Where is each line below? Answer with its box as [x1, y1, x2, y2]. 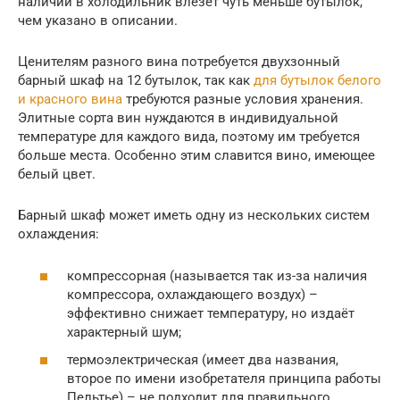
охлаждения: [18, 226, 99, 243]
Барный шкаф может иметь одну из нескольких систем [18, 207, 370, 224]
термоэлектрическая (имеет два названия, [67, 352, 338, 369]
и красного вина [18, 91, 122, 108]
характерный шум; [67, 323, 181, 340]
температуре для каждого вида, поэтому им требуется [18, 129, 360, 146]
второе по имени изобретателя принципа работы [67, 371, 381, 387]
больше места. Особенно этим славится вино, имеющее [18, 147, 375, 164]
